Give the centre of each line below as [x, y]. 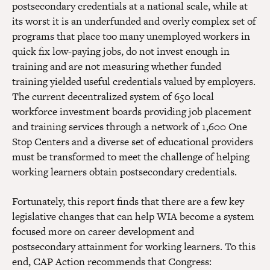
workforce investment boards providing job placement [132, 112]
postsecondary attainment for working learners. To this [134, 247]
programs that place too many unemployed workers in [131, 36]
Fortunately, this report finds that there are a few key [128, 202]
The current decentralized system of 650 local [113, 97]
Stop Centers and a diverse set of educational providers [133, 142]
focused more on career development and [103, 232]
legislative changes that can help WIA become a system [133, 217]
